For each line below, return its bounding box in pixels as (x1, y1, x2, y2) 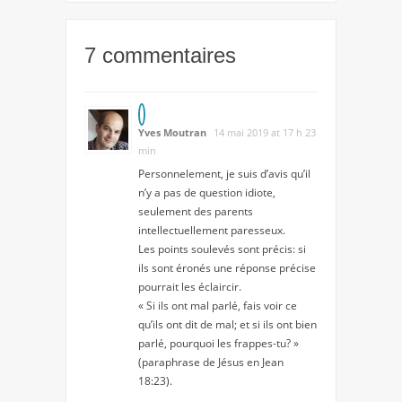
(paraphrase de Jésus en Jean (138, 354, 284, 371)
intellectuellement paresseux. (138, 223, 285, 239)
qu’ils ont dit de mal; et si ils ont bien (138, 317, 317, 333)
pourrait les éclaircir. (138, 279, 241, 295)
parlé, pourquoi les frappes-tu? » (138, 336, 299, 352)
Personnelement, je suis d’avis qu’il (138, 166, 310, 182)
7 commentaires (84, 43, 236, 68)
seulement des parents (138, 204, 253, 220)
